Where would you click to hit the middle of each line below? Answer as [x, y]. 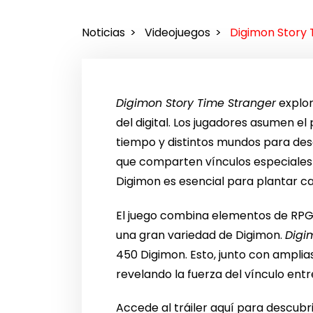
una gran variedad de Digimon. [201, 235]
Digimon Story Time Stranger [196, 103]
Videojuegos [177, 33]
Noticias [103, 33]
